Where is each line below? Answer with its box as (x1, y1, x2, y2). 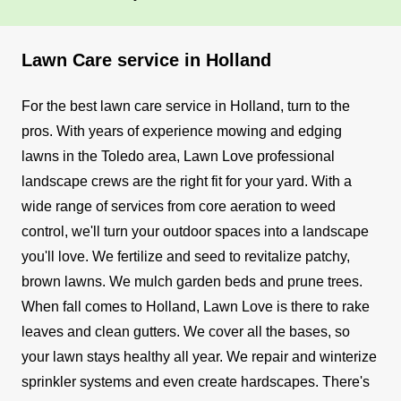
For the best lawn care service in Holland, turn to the (21, 98, 350, 114)
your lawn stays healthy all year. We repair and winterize (21, 348, 377, 364)
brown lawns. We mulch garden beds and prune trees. (21, 273, 363, 289)
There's (322, 373, 370, 389)
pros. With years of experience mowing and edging (21, 123, 342, 139)
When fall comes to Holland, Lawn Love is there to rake (21, 298, 370, 314)
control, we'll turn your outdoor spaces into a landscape (21, 223, 369, 239)
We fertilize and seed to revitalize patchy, (92, 248, 350, 264)
